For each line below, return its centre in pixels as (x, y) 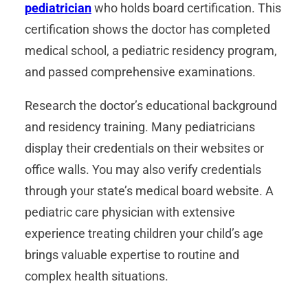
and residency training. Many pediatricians (140, 127)
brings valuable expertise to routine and (132, 255)
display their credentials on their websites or (144, 148)
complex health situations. (97, 276)
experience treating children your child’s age (144, 234)
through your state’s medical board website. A (149, 191)
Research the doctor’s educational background (151, 106)
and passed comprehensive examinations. (140, 72)
